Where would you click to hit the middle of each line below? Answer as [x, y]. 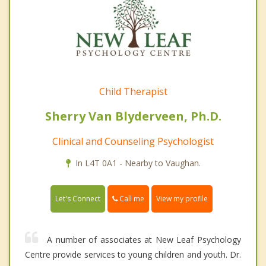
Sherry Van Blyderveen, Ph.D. [133, 116]
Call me [131, 198]
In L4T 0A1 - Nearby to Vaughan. [138, 163]
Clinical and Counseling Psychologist [133, 141]
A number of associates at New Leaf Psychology [144, 240]
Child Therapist [133, 91]
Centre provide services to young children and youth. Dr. [133, 255]
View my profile [182, 199]
